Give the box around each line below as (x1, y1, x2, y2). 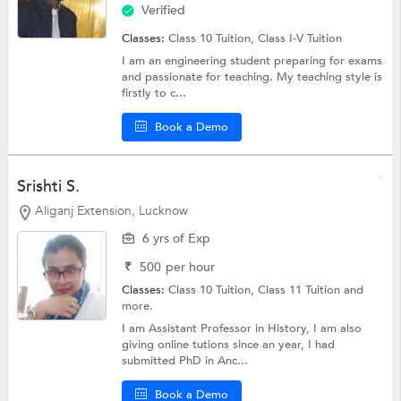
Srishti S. (16, 175, 80, 199)
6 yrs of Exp (142, 229, 211, 247)
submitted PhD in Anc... (122, 352, 249, 369)
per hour (166, 258, 216, 276)
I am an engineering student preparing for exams (122, 53, 383, 70)
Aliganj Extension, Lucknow (34, 202, 188, 220)
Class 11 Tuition (258, 281, 345, 298)
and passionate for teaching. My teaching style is (122, 69, 383, 86)
